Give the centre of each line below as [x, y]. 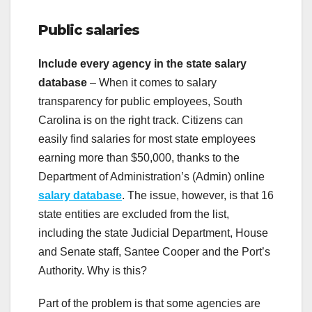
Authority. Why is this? [93, 271]
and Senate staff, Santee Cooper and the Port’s [154, 252]
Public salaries [89, 30]
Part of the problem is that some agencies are [149, 304]
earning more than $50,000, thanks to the [139, 158]
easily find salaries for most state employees [147, 139]
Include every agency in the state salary [142, 64]
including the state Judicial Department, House [153, 233]
